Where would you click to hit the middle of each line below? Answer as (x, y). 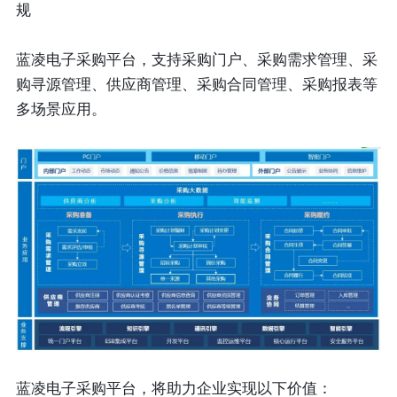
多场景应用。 (61, 110)
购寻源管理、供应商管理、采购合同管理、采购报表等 (196, 85)
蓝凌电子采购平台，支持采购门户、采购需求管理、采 (196, 60)
